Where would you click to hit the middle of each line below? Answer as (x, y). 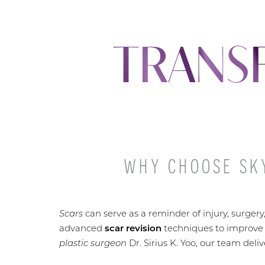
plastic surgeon (93, 243)
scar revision (133, 228)
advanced (82, 228)
